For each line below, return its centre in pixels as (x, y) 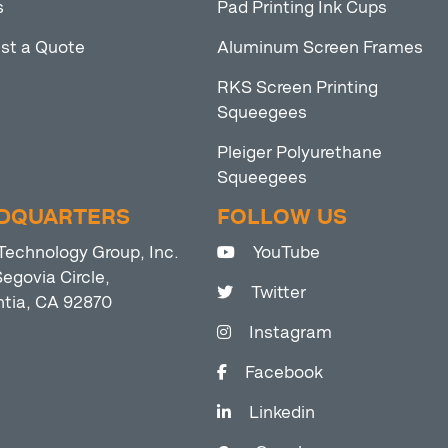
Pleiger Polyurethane (299, 152)
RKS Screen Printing (297, 87)
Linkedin (281, 412)
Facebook (283, 372)
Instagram (290, 332)
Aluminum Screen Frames (319, 47)
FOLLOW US (281, 217)
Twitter (278, 292)
